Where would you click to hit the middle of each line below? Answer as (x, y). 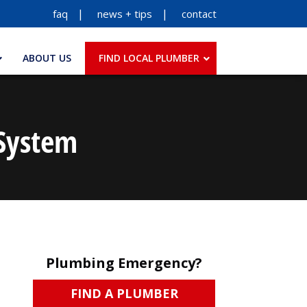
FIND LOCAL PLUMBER (149, 58)
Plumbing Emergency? (124, 263)
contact (199, 14)
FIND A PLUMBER (124, 294)
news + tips (125, 14)
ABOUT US (47, 58)
